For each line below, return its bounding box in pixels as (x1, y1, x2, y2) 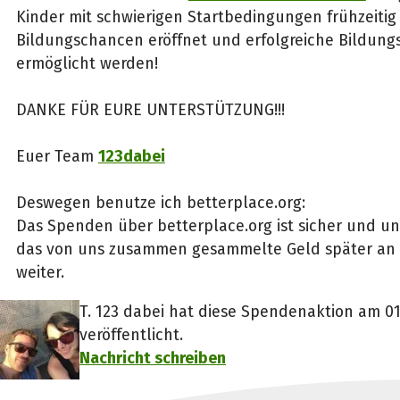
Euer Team (15, 146, 98, 167)
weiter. (15, 262, 64, 283)
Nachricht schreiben (79, 347, 227, 368)
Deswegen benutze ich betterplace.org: (15, 193, 310, 213)
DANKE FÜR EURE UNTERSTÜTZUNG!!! (15, 100, 285, 121)
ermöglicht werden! (15, 54, 158, 74)
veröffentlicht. (79, 324, 184, 345)
